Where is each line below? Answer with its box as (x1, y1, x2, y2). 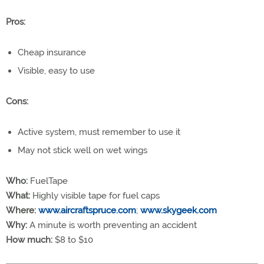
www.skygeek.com (140, 204, 217, 216)
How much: (6, 234, 52, 245)
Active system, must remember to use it (18, 126, 180, 137)
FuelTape (28, 175, 68, 186)
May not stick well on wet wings (18, 144, 147, 156)
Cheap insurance (18, 47, 86, 58)
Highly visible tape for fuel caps (30, 190, 160, 201)
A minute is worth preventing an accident (27, 219, 197, 230)
